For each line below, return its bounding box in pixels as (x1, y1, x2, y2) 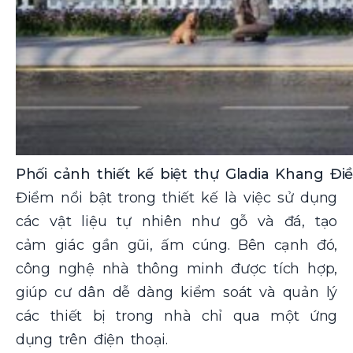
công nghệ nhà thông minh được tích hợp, (16, 259, 337, 277)
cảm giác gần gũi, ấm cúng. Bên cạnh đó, (16, 236, 337, 254)
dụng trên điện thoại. (16, 330, 168, 348)
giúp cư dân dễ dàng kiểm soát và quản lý (16, 283, 337, 301)
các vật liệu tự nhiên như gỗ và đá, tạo (16, 212, 337, 230)
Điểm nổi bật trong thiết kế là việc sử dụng (16, 188, 337, 206)
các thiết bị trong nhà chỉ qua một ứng (16, 307, 337, 325)
